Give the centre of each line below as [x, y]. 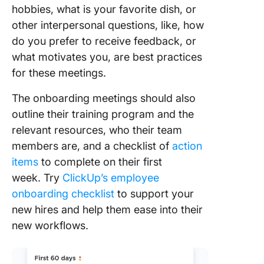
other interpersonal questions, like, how [108, 25]
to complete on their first [100, 162]
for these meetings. [59, 73]
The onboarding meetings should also [104, 98]
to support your [154, 194]
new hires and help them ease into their [107, 209]
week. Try [37, 178]
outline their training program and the [103, 114]
